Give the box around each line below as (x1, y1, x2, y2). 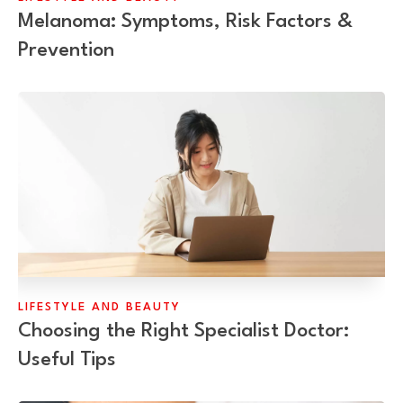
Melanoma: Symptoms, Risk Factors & (18, 12, 353, 32)
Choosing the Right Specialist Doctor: (18, 321, 349, 342)
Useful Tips (18, 350, 116, 371)
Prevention (18, 40, 114, 61)
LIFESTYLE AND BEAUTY (18, 301, 181, 314)
